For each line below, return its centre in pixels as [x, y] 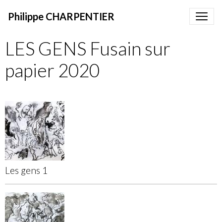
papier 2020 [52, 70]
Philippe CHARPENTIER [61, 16]
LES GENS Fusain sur [88, 49]
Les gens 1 [26, 170]
